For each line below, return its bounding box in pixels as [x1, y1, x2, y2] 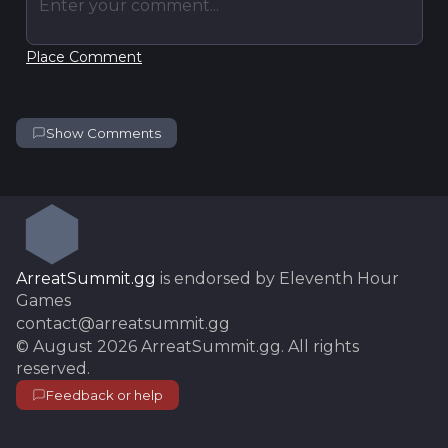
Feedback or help [46, 387, 163, 403]
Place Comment [26, 48, 142, 66]
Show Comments [46, 125, 161, 141]
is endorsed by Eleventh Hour [156, 269, 399, 288]
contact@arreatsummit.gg [16, 314, 230, 333]
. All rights [281, 337, 359, 356]
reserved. [16, 359, 90, 378]
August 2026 [33, 337, 137, 356]
